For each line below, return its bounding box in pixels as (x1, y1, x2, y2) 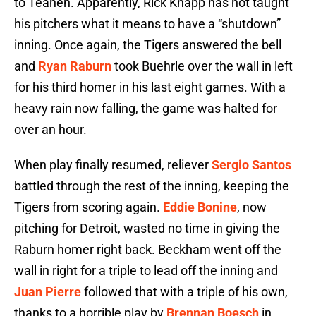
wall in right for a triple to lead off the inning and (14, 263, 278, 279)
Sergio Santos (212, 157, 291, 173)
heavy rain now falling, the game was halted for (14, 101, 277, 116)
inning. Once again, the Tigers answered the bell (14, 37, 281, 53)
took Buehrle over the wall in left (111, 59, 293, 74)
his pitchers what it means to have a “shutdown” (14, 16, 281, 32)
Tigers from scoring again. (14, 200, 163, 215)
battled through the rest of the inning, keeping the (14, 178, 289, 194)
